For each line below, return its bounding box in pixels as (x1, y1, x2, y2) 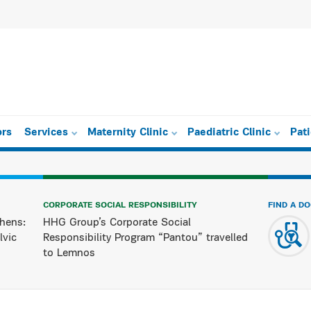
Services (24, 128, 68, 138)
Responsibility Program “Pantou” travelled (43, 233, 249, 244)
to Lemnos (43, 248, 99, 259)
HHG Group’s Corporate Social (43, 217, 192, 228)
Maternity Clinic (87, 128, 168, 138)
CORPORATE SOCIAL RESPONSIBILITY (43, 201, 198, 210)
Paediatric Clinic (187, 128, 271, 138)
